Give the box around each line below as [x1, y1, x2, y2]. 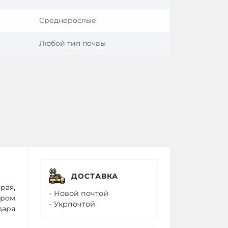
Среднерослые [39, 15, 96, 25]
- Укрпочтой [49, 199, 95, 209]
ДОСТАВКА [71, 171, 118, 181]
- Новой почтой [49, 189, 108, 198]
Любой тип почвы [39, 38, 106, 48]
